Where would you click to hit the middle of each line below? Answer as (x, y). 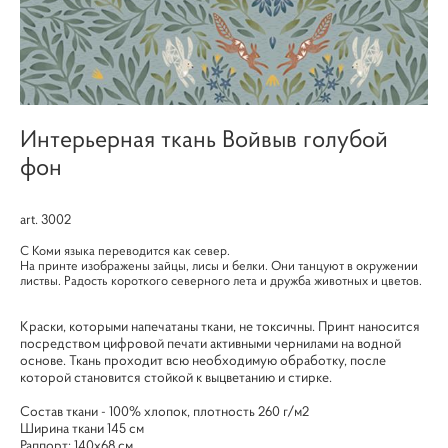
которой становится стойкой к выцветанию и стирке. (177, 376)
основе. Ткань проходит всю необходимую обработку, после (203, 359)
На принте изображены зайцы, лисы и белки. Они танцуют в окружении (219, 265)
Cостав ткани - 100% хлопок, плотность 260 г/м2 (164, 410)
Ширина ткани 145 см (82, 427)
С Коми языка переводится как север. (125, 250)
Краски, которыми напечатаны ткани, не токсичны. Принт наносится (220, 325)
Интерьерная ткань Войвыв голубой (204, 138)
